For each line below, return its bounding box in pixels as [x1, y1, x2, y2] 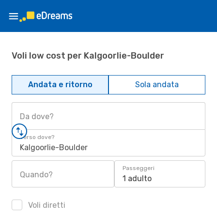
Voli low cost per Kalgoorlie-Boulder [12, 50, 164, 61]
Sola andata [135, 80, 179, 89]
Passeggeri [123, 165, 155, 171]
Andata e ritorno [28, 80, 93, 89]
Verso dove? [20, 134, 54, 140]
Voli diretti [26, 201, 65, 210]
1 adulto [123, 174, 152, 183]
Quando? [20, 170, 53, 179]
